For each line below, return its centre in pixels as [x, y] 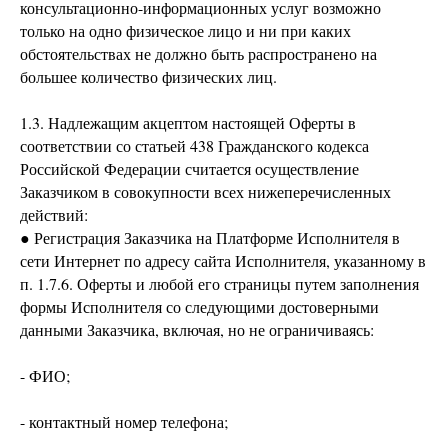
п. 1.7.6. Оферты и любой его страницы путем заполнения [219, 283]
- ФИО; [45, 375]
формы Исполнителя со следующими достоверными [199, 306]
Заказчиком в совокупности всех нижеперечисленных [205, 191]
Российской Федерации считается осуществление [189, 168]
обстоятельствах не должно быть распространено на [198, 53]
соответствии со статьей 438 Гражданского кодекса [194, 145]
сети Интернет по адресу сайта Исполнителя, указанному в [223, 260]
